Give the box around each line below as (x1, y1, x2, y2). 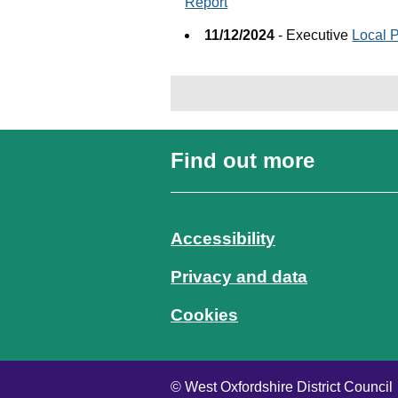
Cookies (171, 306, 238, 325)
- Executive (275, 28, 353, 44)
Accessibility (171, 229, 275, 249)
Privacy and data (171, 267, 307, 287)
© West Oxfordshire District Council (171, 379, 393, 395)
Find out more (171, 148, 314, 173)
